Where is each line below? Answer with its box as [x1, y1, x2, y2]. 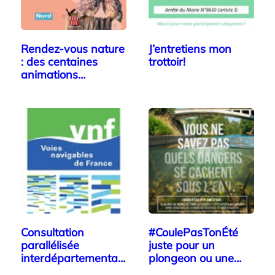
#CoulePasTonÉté [149, 225, 238, 239]
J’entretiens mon [149, 41, 231, 56]
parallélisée [21, 238, 79, 252]
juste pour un [149, 238, 215, 252]
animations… [21, 67, 85, 82]
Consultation [21, 225, 84, 239]
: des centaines [21, 54, 98, 69]
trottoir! [149, 54, 185, 69]
